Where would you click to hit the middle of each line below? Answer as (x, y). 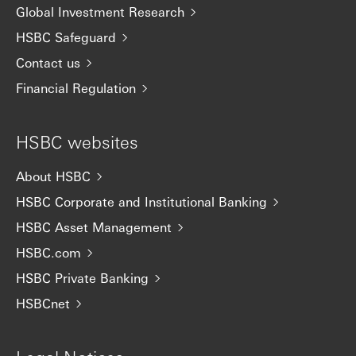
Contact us (48, 63)
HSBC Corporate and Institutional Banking (141, 202)
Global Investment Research (100, 12)
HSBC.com (48, 253)
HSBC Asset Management (94, 227)
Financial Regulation (76, 88)
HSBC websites (77, 142)
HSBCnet (43, 304)
